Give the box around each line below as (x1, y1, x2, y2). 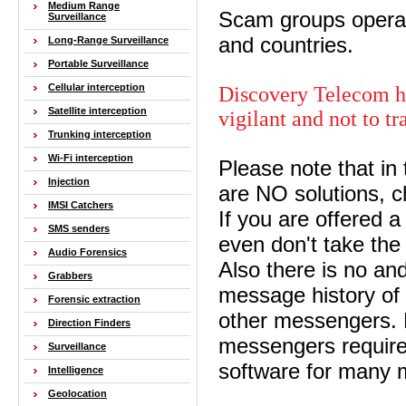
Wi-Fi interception (48, 152, 133, 163)
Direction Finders (48, 317, 130, 328)
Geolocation (48, 388, 107, 399)
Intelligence (48, 364, 103, 375)
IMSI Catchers (48, 199, 113, 210)
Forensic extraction (48, 294, 140, 304)
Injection (48, 176, 90, 187)
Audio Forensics (48, 246, 127, 257)
